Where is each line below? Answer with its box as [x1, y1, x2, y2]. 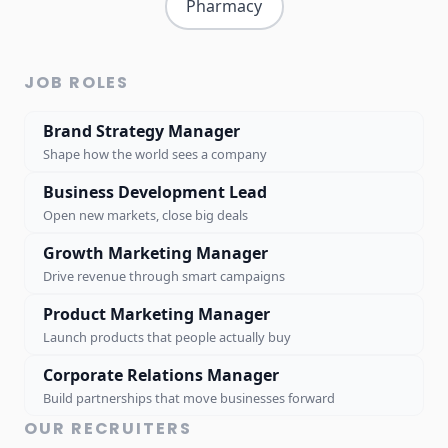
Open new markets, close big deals [43, 205, 248, 224]
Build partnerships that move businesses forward [43, 388, 335, 407]
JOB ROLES [24, 70, 130, 94]
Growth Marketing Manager [43, 241, 268, 264]
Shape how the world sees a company [43, 144, 267, 163]
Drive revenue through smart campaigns [43, 266, 285, 285]
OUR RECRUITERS [24, 416, 192, 440]
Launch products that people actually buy [43, 327, 291, 346]
